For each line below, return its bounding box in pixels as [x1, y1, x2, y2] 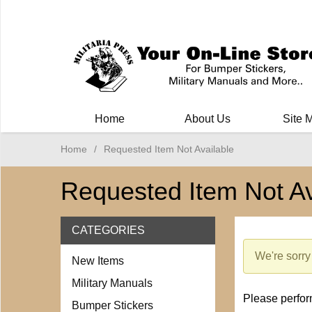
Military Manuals [72, 277, 153, 289]
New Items [72, 255, 124, 267]
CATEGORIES [72, 224, 145, 236]
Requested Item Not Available [104, 143, 234, 155]
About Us [184, 113, 231, 125]
